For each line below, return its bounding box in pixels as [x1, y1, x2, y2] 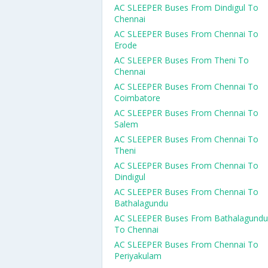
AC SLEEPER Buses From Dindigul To [114, 2, 258, 13]
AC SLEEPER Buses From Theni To [114, 54, 249, 66]
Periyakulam [114, 250, 162, 261]
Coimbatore [114, 92, 160, 103]
